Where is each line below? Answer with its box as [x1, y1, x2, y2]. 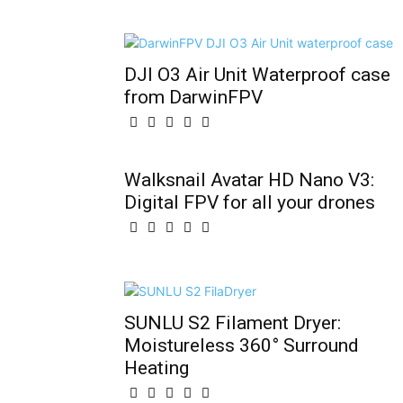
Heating [124, 357, 189, 379]
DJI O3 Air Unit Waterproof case [124, 64, 390, 85]
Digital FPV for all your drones [124, 192, 375, 213]
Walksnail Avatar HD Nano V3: [124, 169, 374, 191]
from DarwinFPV [124, 86, 263, 108]
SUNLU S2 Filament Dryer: [124, 312, 341, 334]
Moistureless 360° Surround [124, 335, 359, 356]
